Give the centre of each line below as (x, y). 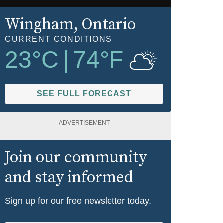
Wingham (39, 25)
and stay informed (69, 177)
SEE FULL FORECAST (84, 93)
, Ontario (105, 25)
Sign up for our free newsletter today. (78, 200)
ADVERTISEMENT (84, 123)
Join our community (76, 158)
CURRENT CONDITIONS (58, 39)
